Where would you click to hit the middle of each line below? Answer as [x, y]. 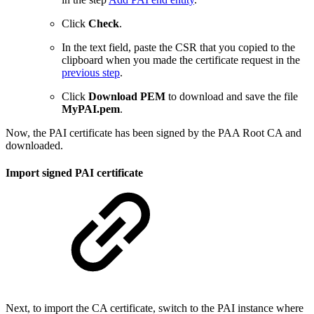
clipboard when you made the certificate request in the [181, 60]
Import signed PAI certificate [74, 173]
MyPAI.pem [91, 109]
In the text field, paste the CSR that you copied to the [178, 47]
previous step [91, 72]
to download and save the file [232, 96]
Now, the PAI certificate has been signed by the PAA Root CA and [153, 132]
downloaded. [34, 145]
